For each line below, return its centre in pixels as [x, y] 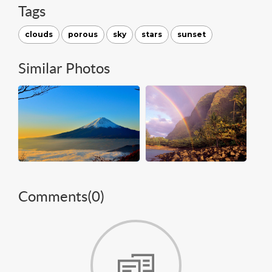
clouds [39, 34]
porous [83, 34]
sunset [192, 34]
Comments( [55, 196]
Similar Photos [64, 68]
